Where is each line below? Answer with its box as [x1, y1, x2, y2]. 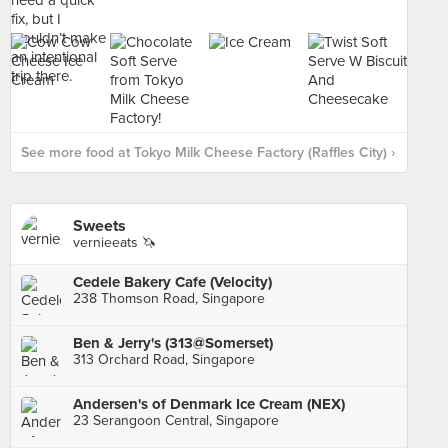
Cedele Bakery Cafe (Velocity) [73, 273, 272, 291]
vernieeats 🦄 [73, 234, 156, 251]
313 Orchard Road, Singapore [73, 351, 255, 368]
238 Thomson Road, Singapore [73, 290, 265, 307]
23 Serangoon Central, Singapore [73, 412, 279, 429]
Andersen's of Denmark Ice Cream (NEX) [73, 395, 345, 413]
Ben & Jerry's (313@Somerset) [73, 334, 273, 352]
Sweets [73, 216, 126, 236]
